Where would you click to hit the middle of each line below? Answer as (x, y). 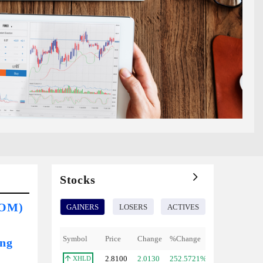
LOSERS (133, 207)
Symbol (75, 239)
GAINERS (82, 207)
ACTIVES (183, 207)
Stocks (78, 180)
